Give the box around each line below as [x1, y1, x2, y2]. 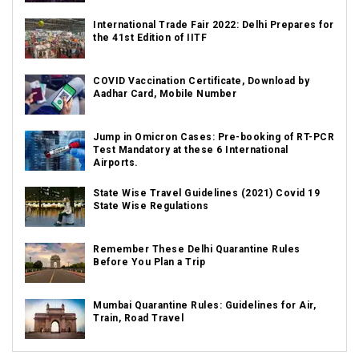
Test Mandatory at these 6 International [93, 144, 288, 155]
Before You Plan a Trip [93, 256, 205, 268]
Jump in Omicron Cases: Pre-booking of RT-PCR [93, 131, 334, 143]
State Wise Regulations [93, 200, 208, 212]
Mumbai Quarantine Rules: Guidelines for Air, [93, 300, 316, 311]
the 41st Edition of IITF [93, 32, 207, 43]
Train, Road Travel [93, 313, 184, 324]
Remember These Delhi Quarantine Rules [93, 244, 301, 255]
